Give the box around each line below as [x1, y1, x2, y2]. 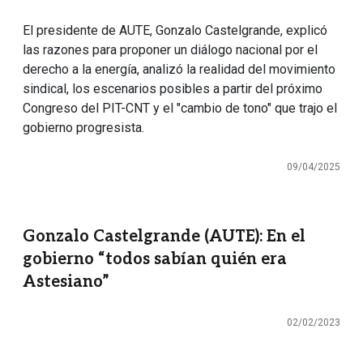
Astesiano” [23, 272, 109, 293]
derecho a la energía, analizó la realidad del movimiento [23, 62, 335, 78]
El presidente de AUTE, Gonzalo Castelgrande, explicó [23, 23, 327, 39]
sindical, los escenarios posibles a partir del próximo [23, 81, 322, 97]
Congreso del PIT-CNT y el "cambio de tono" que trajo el [23, 100, 337, 117]
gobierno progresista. [23, 120, 144, 136]
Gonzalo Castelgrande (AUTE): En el [23, 227, 305, 247]
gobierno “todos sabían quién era [23, 250, 287, 270]
